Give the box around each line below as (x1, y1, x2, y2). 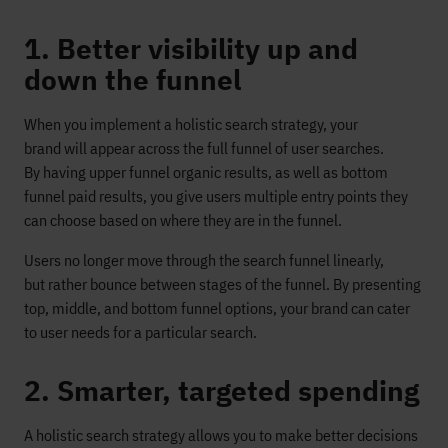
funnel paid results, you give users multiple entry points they (24, 186, 408, 206)
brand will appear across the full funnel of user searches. (24, 138, 384, 158)
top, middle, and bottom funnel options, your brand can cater (24, 298, 410, 318)
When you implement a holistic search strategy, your (24, 114, 358, 134)
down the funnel (24, 62, 241, 98)
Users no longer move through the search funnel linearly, (24, 250, 384, 270)
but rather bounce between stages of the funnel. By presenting (24, 274, 421, 294)
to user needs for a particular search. (24, 322, 260, 342)
